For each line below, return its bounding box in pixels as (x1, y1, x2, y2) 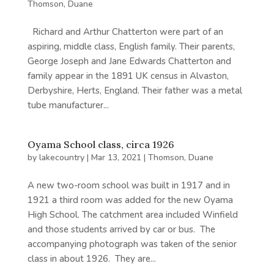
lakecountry (39, 152, 84, 164)
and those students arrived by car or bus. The (27, 223, 215, 236)
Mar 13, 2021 (91, 152, 141, 164)
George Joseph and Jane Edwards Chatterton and (27, 55, 231, 68)
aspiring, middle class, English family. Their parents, (27, 40, 235, 53)
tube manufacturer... (27, 99, 109, 112)
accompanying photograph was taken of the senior (27, 238, 237, 251)
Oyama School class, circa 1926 (27, 138, 174, 151)
